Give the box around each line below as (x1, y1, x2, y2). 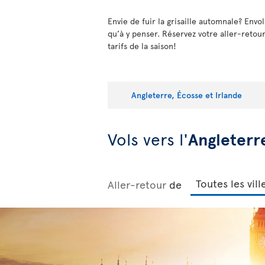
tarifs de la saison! (108, 40, 176, 51)
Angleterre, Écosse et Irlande (131, 89, 242, 101)
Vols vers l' (108, 127, 188, 151)
